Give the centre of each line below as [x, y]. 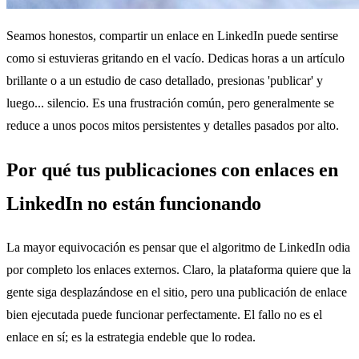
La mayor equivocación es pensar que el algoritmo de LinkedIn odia [178, 247]
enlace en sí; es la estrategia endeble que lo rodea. [131, 337]
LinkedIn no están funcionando [134, 203]
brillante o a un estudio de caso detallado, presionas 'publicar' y [165, 80]
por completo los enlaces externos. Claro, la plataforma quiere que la [179, 269]
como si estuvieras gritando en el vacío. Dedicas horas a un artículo [175, 58]
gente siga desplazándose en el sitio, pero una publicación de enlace [177, 292]
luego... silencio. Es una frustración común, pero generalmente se [170, 103]
